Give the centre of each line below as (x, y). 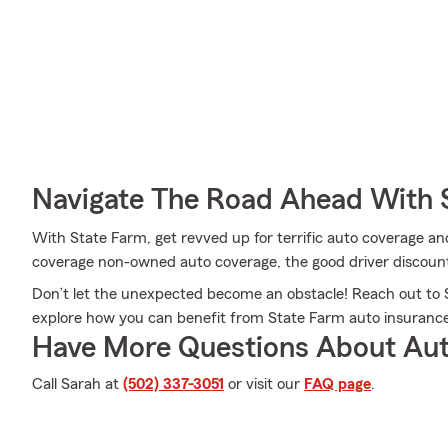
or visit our (264, 384)
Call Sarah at (77, 384)
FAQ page (337, 384)
